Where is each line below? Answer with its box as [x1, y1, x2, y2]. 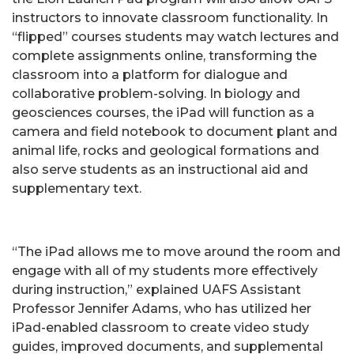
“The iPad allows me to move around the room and [12, 243, 341, 259]
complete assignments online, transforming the [12, 47, 317, 63]
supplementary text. [12, 180, 141, 196]
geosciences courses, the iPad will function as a [12, 104, 314, 120]
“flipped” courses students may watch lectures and [12, 28, 339, 44]
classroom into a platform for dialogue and [12, 66, 288, 82]
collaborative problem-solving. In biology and [12, 85, 300, 101]
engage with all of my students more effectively [12, 262, 318, 278]
